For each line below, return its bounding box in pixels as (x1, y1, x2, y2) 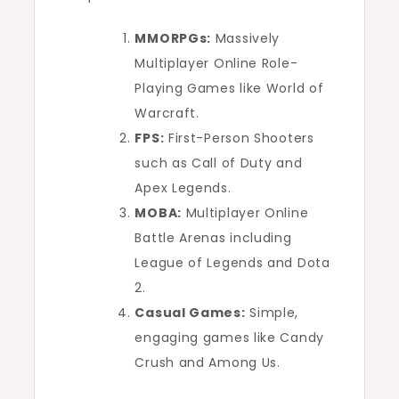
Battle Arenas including (134, 229, 292, 247)
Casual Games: (134, 304, 246, 322)
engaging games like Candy (134, 329, 324, 346)
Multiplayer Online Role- (134, 54, 298, 72)
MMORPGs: (134, 29, 212, 47)
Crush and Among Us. (134, 354, 281, 371)
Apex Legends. (134, 179, 232, 197)
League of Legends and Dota (134, 254, 330, 272)
